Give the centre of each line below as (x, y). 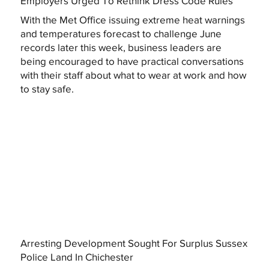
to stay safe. (47, 88)
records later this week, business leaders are (121, 47)
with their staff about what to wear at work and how (133, 74)
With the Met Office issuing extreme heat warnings (132, 19)
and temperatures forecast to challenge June (121, 33)
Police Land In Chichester (77, 256)
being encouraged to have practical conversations (132, 61)
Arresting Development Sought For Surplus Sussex (134, 243)
